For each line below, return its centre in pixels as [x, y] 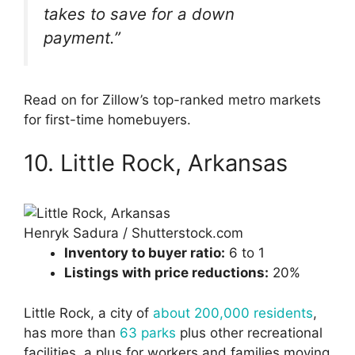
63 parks [148, 332]
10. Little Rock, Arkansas [156, 163]
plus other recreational [249, 332]
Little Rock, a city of [88, 313]
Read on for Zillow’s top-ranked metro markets [172, 99]
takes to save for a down [139, 14]
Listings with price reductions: [166, 273]
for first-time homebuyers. [107, 119]
